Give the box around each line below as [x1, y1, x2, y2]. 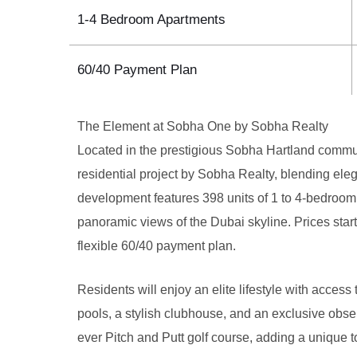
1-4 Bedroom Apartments [77, 12, 226, 28]
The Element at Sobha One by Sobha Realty [77, 119, 328, 133]
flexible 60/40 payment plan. [77, 238, 236, 253]
